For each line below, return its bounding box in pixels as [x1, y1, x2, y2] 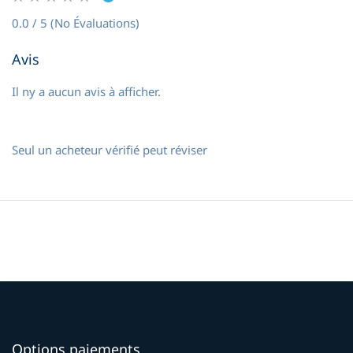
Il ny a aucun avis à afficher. [12, 83, 161, 99]
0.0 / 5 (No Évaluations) [12, 14, 139, 31]
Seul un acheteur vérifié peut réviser [12, 141, 207, 158]
